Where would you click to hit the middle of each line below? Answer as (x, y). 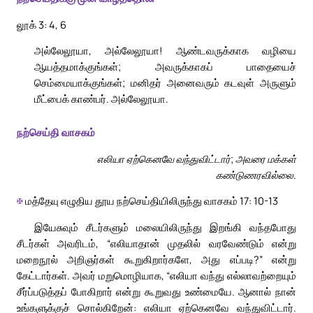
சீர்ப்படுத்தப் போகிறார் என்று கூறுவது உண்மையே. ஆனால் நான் (156, 292)
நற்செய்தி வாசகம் (56, 132)
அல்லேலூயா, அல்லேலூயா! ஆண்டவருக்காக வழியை (165, 51)
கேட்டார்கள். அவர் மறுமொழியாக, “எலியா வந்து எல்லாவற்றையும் (156, 276)
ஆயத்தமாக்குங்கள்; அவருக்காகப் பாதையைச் (165, 67)
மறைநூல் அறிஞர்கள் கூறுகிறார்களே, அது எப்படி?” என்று (156, 260)
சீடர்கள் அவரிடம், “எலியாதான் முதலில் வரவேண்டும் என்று (156, 243)
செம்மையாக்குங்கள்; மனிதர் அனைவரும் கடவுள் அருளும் (165, 83)
